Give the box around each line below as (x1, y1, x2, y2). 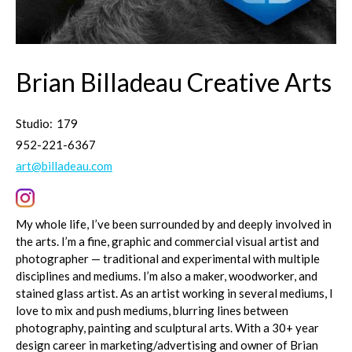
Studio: (16, 116, 53, 130)
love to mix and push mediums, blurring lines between (16, 303, 288, 317)
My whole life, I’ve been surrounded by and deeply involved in (16, 217, 332, 231)
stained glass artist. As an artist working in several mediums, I (16, 286, 333, 300)
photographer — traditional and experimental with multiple (16, 251, 320, 266)
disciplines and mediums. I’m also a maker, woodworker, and (16, 269, 317, 283)
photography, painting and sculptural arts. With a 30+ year (16, 321, 319, 335)
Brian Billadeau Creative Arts (16, 67, 332, 97)
